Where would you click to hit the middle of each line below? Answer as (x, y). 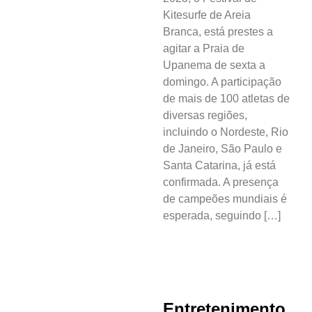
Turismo (62, 206)
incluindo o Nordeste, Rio (226, 132)
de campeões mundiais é (225, 199)
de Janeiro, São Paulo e (223, 149)
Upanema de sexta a (214, 65)
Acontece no (75, 57)
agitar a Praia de (204, 49)
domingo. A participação (222, 82)
